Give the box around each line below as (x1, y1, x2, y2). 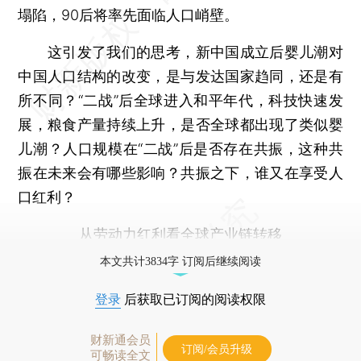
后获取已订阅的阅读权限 (121, 292, 266, 306)
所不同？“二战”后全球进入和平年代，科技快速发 (18, 91, 343, 109)
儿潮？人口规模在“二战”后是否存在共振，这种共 (18, 139, 343, 157)
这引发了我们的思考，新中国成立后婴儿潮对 (18, 43, 343, 60)
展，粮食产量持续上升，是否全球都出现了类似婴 (18, 115, 343, 133)
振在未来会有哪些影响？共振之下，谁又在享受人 (18, 164, 343, 181)
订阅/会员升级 (181, 342, 252, 355)
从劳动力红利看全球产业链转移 (79, 225, 282, 243)
